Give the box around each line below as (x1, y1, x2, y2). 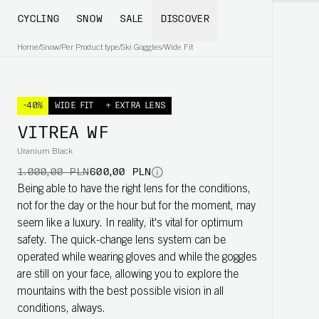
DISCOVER (159, 14, 209, 25)
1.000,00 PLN (17, 167, 89, 178)
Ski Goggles (121, 43, 162, 52)
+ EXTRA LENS (105, 102, 166, 110)
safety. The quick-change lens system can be (17, 235, 226, 246)
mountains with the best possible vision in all (17, 286, 224, 298)
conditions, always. (17, 303, 105, 315)
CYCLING (17, 14, 60, 25)
